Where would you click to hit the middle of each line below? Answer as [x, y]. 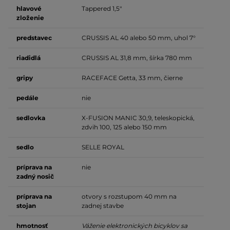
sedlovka [31, 118]
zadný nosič [35, 177]
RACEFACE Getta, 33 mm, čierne [132, 78]
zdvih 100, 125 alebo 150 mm [124, 127]
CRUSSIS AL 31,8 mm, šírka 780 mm [137, 58]
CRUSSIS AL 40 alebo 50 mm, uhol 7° [139, 38]
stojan [26, 206]
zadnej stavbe [103, 206]
